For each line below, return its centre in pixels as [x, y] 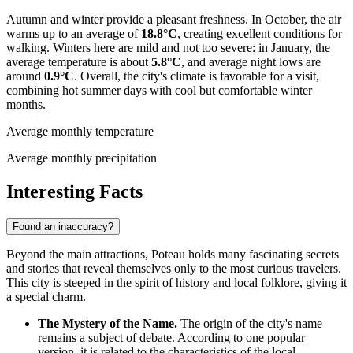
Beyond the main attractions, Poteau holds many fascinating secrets [173, 254]
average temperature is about [79, 61]
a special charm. [46, 296]
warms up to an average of [74, 33]
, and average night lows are [251, 61]
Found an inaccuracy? [63, 226]
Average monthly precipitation [82, 158]
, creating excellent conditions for [260, 33]
